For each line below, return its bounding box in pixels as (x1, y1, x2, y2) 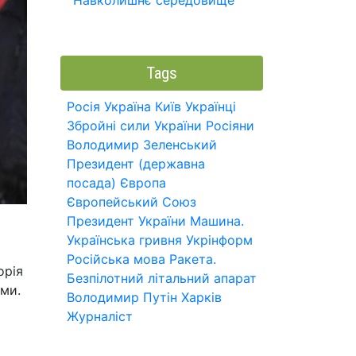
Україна (104, 99, 151, 114)
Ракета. (169, 251, 216, 267)
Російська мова (67, 251, 165, 267)
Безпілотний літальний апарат (67, 270, 257, 286)
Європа (120, 175, 166, 191)
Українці (185, 99, 236, 114)
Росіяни (206, 118, 254, 133)
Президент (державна (67, 156, 205, 172)
